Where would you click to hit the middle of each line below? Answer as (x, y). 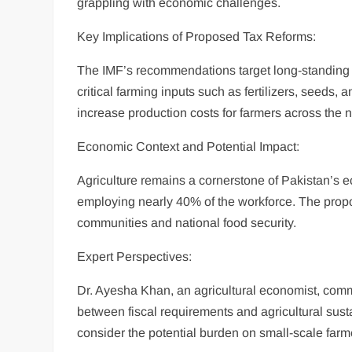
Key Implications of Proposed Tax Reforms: (197, 37)
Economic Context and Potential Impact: (189, 147)
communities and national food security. (187, 223)
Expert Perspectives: (135, 257)
